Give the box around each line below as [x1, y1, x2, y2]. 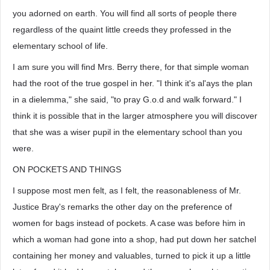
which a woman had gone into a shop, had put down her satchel [13, 234, 256, 244]
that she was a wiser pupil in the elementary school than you [13, 127, 242, 137]
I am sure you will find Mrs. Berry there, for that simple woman [13, 62, 249, 72]
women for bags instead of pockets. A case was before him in [13, 218, 245, 228]
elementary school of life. [13, 41, 108, 51]
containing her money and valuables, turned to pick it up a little [13, 251, 251, 260]
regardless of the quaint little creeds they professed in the [13, 25, 231, 34]
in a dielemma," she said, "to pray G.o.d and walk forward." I [13, 95, 242, 104]
